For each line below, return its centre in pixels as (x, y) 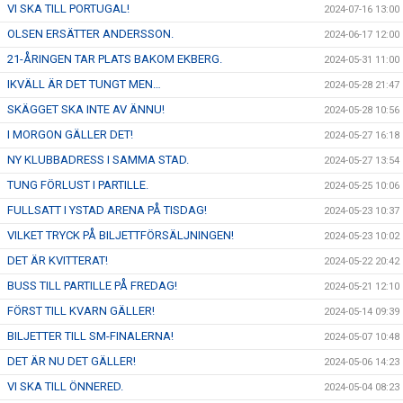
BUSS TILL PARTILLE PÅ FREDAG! (92, 286)
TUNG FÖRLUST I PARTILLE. (78, 185)
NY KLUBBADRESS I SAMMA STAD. (98, 160)
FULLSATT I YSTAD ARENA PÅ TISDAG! (107, 210)
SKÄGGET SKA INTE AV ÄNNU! (86, 109)
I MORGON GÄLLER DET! (70, 134)
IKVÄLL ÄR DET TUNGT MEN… (84, 84)
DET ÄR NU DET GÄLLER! (72, 361)
